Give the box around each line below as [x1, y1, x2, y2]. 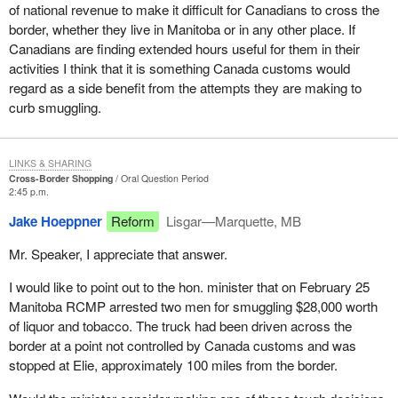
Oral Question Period [120, 171, 209, 185]
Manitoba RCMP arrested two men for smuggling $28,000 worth [8, 297, 378, 316]
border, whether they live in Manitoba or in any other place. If [8, 19, 355, 38]
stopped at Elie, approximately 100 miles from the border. [8, 355, 338, 375]
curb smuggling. [8, 97, 101, 116]
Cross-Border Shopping [8, 171, 113, 185]
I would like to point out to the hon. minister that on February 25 [8, 277, 370, 297]
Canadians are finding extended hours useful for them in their [8, 38, 360, 58]
